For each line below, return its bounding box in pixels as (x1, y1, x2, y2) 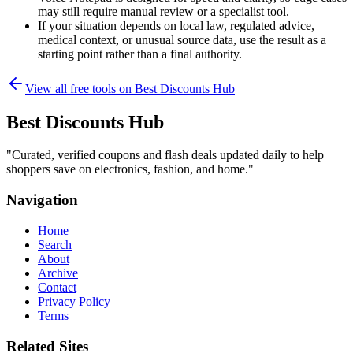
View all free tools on (25, 81, 135, 95)
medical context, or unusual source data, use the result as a (38, 32, 326, 46)
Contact (38, 280, 76, 294)
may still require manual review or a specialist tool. (38, 4, 289, 18)
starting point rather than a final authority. (38, 46, 242, 61)
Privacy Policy (38, 294, 110, 308)
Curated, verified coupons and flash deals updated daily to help (12, 148, 324, 162)
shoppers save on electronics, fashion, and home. (6, 162, 248, 176)
